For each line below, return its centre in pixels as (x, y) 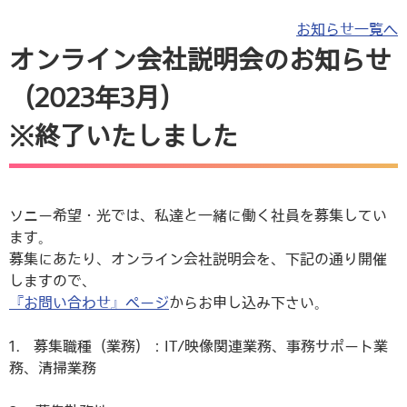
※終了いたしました (124, 135)
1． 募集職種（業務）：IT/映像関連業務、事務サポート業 (199, 346)
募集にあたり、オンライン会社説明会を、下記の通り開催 (198, 259)
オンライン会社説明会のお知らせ (200, 59)
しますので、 (53, 281)
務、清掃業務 (53, 368)
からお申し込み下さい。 (249, 303)
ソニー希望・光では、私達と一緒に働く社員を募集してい (198, 215)
